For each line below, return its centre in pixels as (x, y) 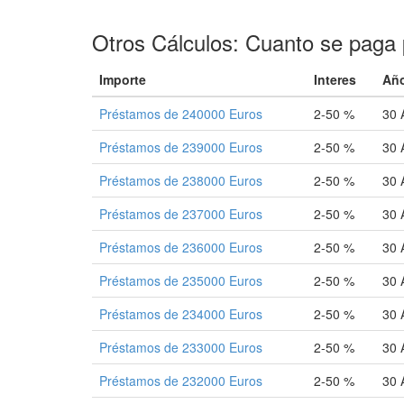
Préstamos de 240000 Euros (181, 114)
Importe (123, 79)
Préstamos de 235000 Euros (181, 280)
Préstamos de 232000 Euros (181, 381)
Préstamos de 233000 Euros (181, 347)
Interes (335, 79)
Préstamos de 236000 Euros (181, 247)
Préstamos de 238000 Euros (181, 180)
